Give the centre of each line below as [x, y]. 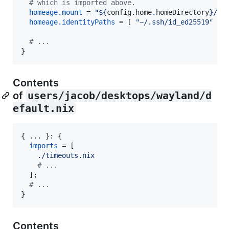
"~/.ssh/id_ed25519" [174, 22]
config [119, 12]
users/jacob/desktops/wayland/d [120, 95]
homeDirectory [182, 12]
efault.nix [43, 108]
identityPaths [88, 22]
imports [43, 145]
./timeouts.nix [66, 155]
